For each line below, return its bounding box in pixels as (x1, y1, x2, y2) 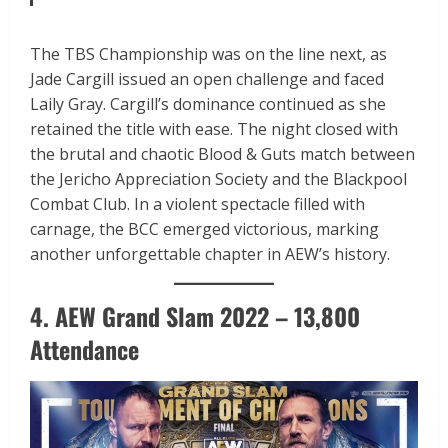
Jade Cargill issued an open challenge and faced (30, 68, 384, 91)
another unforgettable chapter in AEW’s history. (30, 243, 390, 266)
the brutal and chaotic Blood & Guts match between (30, 143, 415, 166)
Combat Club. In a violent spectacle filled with (30, 193, 365, 216)
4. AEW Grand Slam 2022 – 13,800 (30, 298, 360, 335)
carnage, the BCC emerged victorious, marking (30, 218, 379, 241)
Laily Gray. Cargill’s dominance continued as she (30, 93, 386, 116)
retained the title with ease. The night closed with (30, 118, 398, 141)
